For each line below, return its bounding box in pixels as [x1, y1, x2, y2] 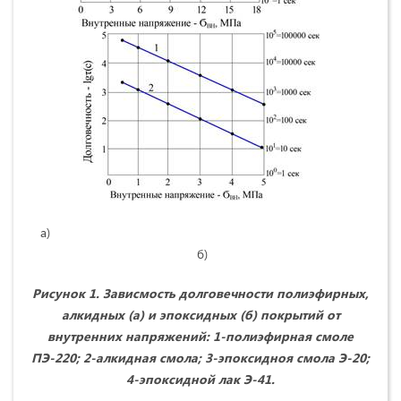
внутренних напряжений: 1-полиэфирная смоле [47, 328, 354, 346]
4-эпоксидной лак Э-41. [126, 371, 275, 388]
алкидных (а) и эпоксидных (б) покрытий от [61, 306, 340, 324]
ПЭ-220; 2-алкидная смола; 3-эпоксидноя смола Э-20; [31, 349, 370, 367]
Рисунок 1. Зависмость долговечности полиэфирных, [32, 285, 369, 303]
